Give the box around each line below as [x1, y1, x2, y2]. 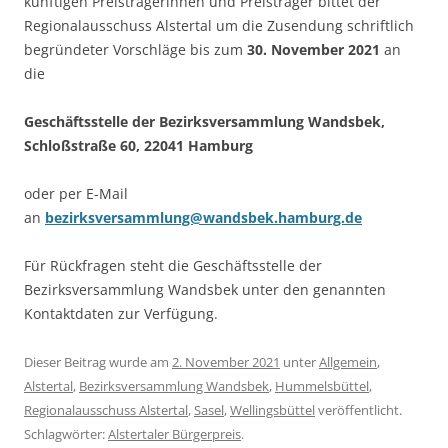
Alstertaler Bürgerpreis [108, 425, 241, 444]
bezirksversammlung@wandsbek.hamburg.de [45, 208, 362, 228]
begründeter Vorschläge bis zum [24, 40, 247, 60]
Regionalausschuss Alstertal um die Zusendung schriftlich [24, 16, 414, 36]
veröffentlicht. [315, 401, 402, 420]
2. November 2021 [172, 353, 280, 372]
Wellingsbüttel [230, 401, 315, 420]
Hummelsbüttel [275, 377, 369, 396]
